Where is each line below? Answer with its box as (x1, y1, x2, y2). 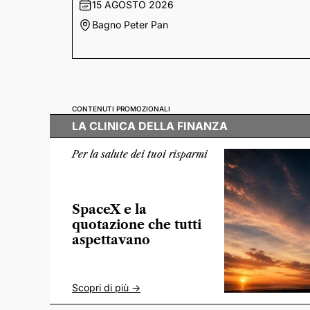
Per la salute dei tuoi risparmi (72, 148, 208, 161)
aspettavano (72, 232, 150, 248)
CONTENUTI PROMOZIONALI (72, 104, 170, 113)
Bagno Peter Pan (92, 19, 168, 30)
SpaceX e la (72, 201, 147, 217)
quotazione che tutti (72, 217, 201, 232)
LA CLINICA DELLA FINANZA (72, 119, 228, 133)
